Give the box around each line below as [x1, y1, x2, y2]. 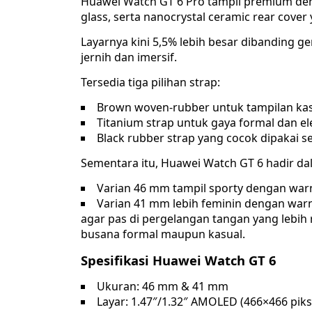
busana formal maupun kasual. [81, 226, 245, 242]
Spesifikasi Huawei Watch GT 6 [81, 251, 276, 270]
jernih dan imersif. [81, 49, 177, 65]
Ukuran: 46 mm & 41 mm [97, 279, 228, 295]
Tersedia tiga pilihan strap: [81, 75, 220, 91]
